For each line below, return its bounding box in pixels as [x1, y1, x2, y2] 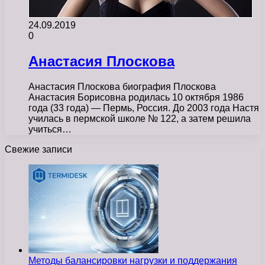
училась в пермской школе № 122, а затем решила [28, 113, 251, 124]
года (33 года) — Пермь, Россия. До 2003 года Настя [28, 102, 259, 113]
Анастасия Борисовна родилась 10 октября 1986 [28, 92, 244, 102]
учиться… [28, 124, 72, 134]
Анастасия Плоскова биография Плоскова [28, 81, 216, 92]
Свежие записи [5, 144, 72, 154]
